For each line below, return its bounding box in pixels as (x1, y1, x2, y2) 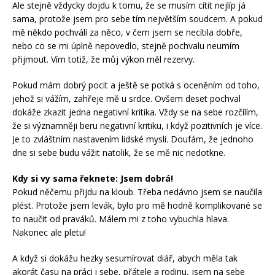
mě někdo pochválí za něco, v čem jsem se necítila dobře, (12, 26, 242, 38)
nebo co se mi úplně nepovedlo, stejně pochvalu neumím (12, 39, 239, 52)
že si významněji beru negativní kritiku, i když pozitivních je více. (12, 119, 262, 131)
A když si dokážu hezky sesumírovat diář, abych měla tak (12, 252, 238, 264)
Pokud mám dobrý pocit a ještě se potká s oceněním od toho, (12, 79, 260, 91)
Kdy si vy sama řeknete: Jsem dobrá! (12, 172, 173, 184)
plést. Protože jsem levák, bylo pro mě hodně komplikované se (12, 199, 262, 211)
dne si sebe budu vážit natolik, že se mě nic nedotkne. (12, 146, 225, 158)
